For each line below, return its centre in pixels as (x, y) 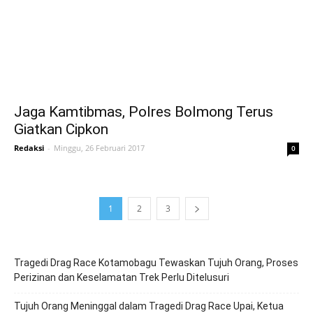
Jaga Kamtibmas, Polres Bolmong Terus (144, 111)
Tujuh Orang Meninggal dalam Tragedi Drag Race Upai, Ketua (149, 306)
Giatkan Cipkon (61, 129)
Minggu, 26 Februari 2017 (99, 147)
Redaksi (29, 147)
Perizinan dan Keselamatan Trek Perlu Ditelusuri (122, 277)
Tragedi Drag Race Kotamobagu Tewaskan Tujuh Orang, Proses (156, 262)
